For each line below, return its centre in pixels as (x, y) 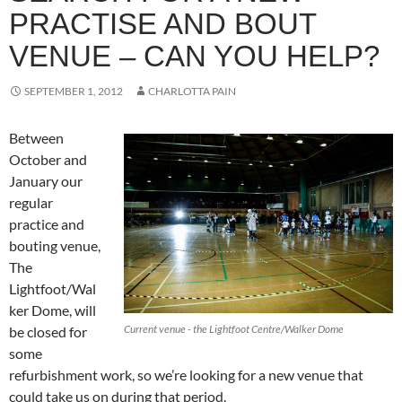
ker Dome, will (52, 310)
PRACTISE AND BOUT (162, 23)
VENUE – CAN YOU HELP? (194, 56)
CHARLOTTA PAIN (192, 91)
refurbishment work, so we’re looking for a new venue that (186, 374)
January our (46, 180)
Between (36, 137)
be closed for (48, 331)
